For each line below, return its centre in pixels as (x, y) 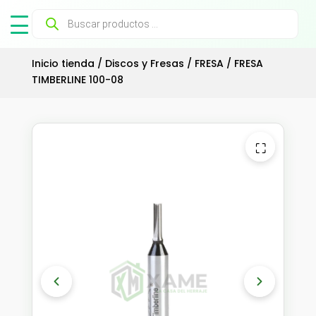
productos (60, 34)
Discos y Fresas (144, 63)
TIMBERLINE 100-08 (77, 80)
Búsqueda (58, 14)
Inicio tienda (63, 63)
